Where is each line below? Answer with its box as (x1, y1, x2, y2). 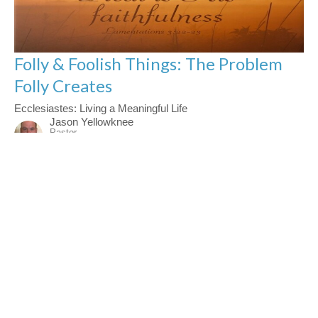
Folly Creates (14, 75, 112, 96)
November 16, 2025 (50, 139, 141, 152)
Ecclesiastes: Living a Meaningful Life (14, 102, 187, 114)
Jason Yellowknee (50, 115, 133, 128)
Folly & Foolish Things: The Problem (14, 53, 283, 74)
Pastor (50, 126, 77, 138)
